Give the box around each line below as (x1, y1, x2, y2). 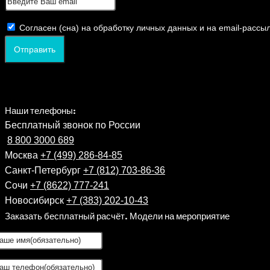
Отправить (14, 43, 56, 55)
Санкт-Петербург (5, 165, 83, 176)
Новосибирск (5, 195, 66, 206)
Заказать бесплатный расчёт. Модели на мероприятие (5, 210, 230, 222)
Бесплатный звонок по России (5, 120, 140, 131)
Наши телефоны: (5, 104, 76, 117)
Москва (5, 150, 40, 161)
